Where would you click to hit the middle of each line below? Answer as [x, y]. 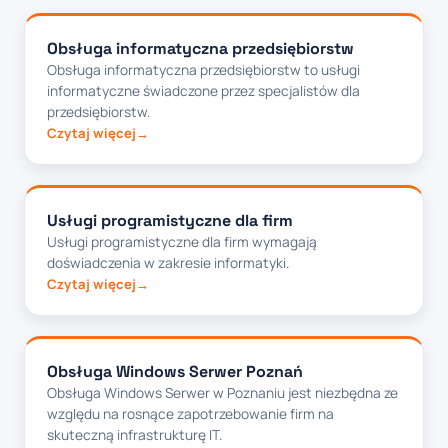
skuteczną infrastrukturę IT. [134, 435]
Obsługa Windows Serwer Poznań [175, 372]
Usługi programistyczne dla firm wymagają [182, 242]
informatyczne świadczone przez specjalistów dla [203, 91]
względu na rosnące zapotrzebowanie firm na [190, 414]
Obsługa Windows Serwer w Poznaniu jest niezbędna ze [222, 393]
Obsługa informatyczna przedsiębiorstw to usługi [203, 70]
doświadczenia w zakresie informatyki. [168, 263]
